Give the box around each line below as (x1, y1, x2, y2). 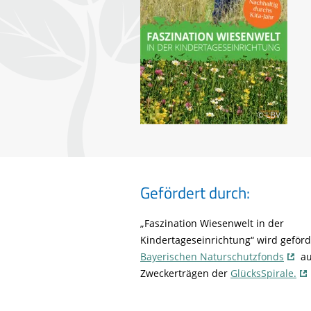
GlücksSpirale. (230, 266, 296, 280)
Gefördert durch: (140, 180, 250, 205)
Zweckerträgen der (140, 266, 230, 280)
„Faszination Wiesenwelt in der (140, 216, 284, 230)
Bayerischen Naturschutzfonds (140, 249, 284, 263)
